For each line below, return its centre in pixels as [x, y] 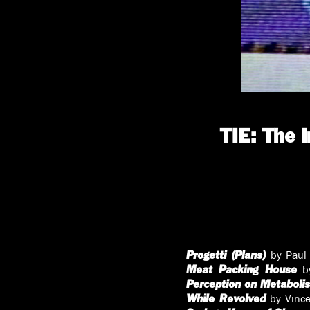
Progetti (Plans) [226, 255]
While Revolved [226, 299]
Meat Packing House [241, 270]
